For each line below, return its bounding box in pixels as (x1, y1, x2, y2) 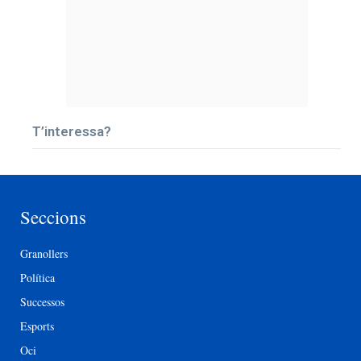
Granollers (20, 246, 68, 262)
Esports (20, 318, 54, 334)
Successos (20, 294, 64, 310)
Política (20, 270, 55, 286)
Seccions (20, 205, 86, 230)
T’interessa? (32, 123, 111, 140)
